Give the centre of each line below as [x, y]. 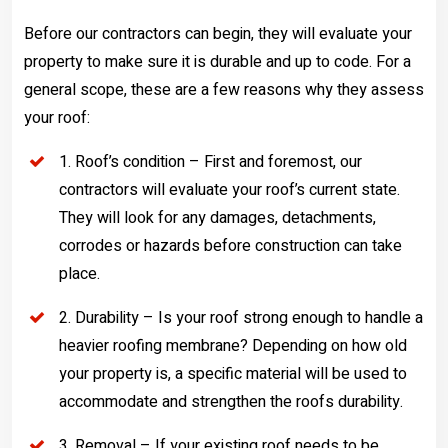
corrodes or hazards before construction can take [230, 246]
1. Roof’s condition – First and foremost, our [210, 162]
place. [79, 274]
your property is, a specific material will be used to [233, 374]
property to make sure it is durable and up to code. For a [217, 62]
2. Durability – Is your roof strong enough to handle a [241, 318]
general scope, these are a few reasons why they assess [224, 90]
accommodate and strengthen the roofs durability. [231, 402]
